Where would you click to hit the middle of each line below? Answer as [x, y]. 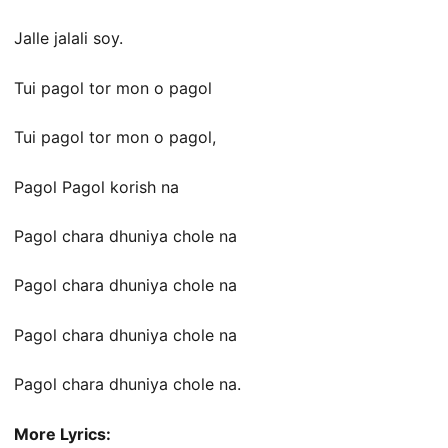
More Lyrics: [62, 433]
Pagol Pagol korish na [96, 186]
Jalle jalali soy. [68, 38]
